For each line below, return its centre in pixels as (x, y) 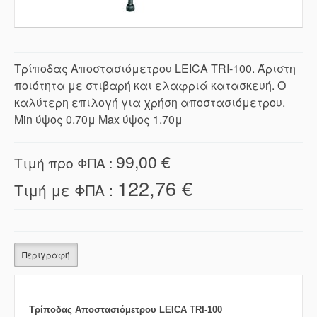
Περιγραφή (46, 255)
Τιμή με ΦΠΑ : (66, 190)
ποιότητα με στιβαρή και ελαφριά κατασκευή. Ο (150, 86)
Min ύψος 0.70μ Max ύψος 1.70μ (98, 120)
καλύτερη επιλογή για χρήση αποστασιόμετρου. (150, 103)
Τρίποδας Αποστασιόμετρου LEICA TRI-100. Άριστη (155, 69)
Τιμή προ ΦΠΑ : (65, 163)
